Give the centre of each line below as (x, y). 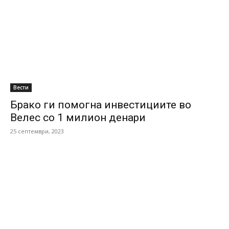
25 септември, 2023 (37, 131)
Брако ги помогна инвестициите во (101, 105)
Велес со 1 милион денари (78, 118)
